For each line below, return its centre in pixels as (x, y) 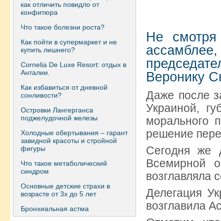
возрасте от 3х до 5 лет (58, 194)
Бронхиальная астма (55, 209)
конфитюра (39, 12)
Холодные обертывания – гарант (74, 133)
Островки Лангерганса (57, 110)
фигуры (33, 148)
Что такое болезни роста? (63, 27)
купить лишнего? (48, 50)
